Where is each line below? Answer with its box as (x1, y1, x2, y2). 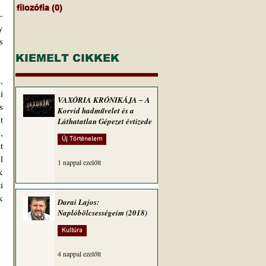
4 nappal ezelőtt (58, 249, 101, 258)
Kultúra (62, 227, 83, 235)
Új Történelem (62, 135, 102, 143)
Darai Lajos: (58, 197, 99, 207)
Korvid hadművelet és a (58, 105, 134, 116)
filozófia (17, 3, 49, 12)
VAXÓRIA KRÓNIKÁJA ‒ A (58, 94, 150, 105)
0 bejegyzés (62, 3, 110, 12)
